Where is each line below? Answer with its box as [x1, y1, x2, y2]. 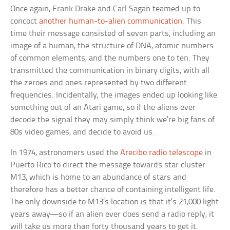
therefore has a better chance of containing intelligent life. [10, 185, 216, 195]
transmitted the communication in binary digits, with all [10, 66, 210, 75]
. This [182, 17, 202, 26]
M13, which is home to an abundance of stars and [10, 173, 187, 182]
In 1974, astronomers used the [10, 148, 121, 158]
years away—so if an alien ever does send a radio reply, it [10, 210, 215, 219]
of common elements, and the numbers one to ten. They [10, 54, 210, 63]
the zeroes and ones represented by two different [10, 79, 187, 88]
